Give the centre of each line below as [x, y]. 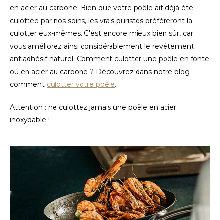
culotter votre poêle [81, 84]
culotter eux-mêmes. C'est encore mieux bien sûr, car [101, 33]
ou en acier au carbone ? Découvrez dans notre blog [100, 71]
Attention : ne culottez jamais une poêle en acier [93, 107]
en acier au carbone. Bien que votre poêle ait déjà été [101, 8]
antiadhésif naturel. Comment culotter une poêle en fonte [110, 59]
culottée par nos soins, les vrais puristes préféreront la [101, 20]
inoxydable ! [30, 120]
